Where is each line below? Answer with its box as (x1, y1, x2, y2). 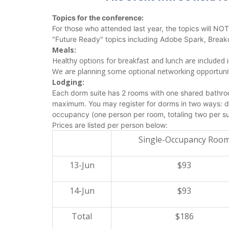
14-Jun (69, 185, 95, 197)
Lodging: (52, 77, 84, 87)
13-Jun (69, 159, 95, 171)
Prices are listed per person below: (52, 121, 168, 130)
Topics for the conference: (52, 13, 144, 22)
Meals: (52, 45, 76, 55)
